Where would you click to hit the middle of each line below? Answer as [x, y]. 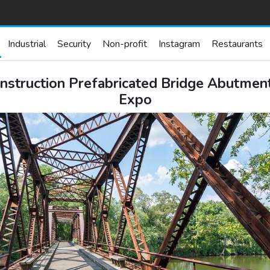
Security [74, 44]
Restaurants [237, 44]
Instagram [179, 44]
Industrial [27, 44]
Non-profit [125, 44]
